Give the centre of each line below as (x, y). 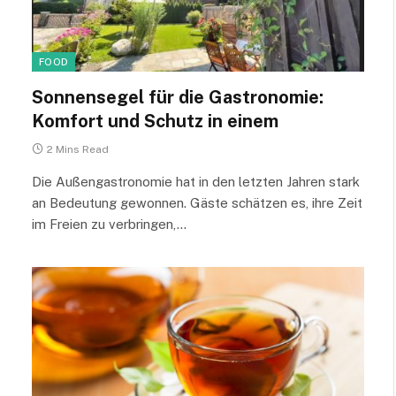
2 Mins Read (78, 149)
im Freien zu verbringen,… (109, 224)
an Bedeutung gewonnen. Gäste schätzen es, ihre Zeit (197, 202)
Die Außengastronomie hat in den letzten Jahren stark (196, 181)
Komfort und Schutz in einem (155, 121)
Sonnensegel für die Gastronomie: (178, 97)
